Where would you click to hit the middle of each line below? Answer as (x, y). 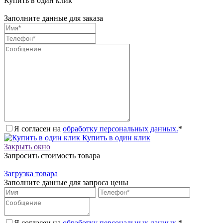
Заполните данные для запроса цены (66, 182)
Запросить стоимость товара (52, 155)
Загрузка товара (31, 173)
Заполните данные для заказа (54, 18)
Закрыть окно (27, 146)
